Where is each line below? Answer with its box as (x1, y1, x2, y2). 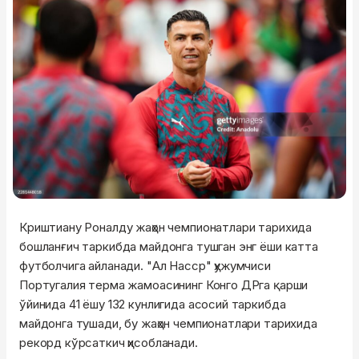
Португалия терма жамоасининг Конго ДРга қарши (19, 277, 309, 293)
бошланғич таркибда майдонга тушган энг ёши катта (19, 239, 318, 255)
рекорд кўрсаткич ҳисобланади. (19, 335, 198, 351)
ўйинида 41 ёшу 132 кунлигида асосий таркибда (19, 296, 286, 313)
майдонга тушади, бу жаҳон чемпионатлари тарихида (19, 316, 317, 332)
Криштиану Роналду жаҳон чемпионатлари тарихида (19, 220, 313, 236)
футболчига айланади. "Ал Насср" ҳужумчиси (19, 258, 271, 274)
